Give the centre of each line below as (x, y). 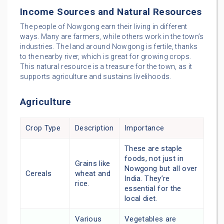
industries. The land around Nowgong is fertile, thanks (109, 46)
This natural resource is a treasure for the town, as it (106, 66)
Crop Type (43, 128)
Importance (144, 128)
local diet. (141, 198)
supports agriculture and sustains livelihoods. (96, 76)
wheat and (93, 173)
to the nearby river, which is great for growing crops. (106, 56)
